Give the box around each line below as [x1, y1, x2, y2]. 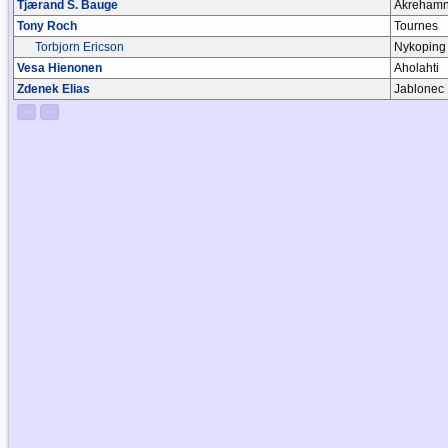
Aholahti [394, 60, 439, 75]
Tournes [394, 18, 438, 33]
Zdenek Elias [17, 81, 90, 96]
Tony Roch [17, 18, 77, 33]
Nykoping [394, 39, 446, 54]
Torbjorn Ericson [35, 39, 124, 54]
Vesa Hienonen [17, 60, 102, 75]
